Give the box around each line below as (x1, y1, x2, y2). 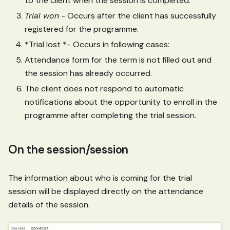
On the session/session (8, 142, 129, 158)
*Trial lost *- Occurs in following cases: (25, 39, 169, 50)
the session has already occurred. (25, 68, 152, 79)
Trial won (25, 10, 59, 22)
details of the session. (8, 199, 90, 210)
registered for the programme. (25, 24, 139, 35)
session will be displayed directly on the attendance (8, 185, 203, 197)
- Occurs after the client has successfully (59, 10, 216, 22)
